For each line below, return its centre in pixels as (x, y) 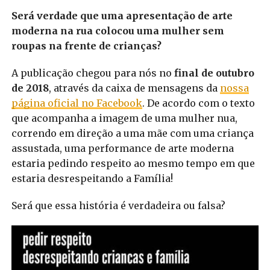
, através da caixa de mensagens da (134, 88)
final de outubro (213, 73)
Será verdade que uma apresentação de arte (122, 16)
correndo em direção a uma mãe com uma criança (132, 133)
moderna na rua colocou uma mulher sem (118, 31)
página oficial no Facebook (77, 103)
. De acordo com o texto (198, 103)
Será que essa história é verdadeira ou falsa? (118, 206)
